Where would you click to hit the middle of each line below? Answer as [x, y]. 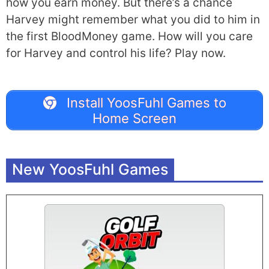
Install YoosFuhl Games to [144, 102]
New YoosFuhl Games [90, 169]
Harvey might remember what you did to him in [133, 20]
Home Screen [134, 118]
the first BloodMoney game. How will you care [129, 36]
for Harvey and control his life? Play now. [116, 53]
